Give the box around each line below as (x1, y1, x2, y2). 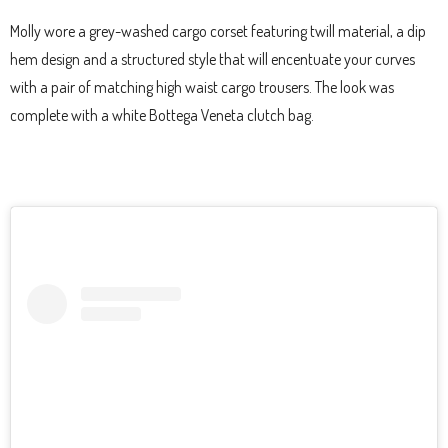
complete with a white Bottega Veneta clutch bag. (10, 104, 314, 125)
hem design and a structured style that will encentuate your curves (10, 48, 415, 69)
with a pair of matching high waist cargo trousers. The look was (10, 76, 394, 97)
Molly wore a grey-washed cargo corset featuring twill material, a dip (10, 20, 426, 41)
